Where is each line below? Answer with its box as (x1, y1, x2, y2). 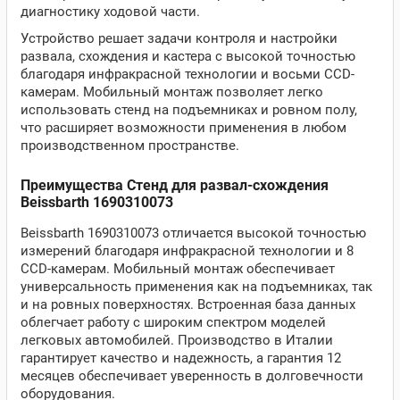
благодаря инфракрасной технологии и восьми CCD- (21, 66, 354, 82)
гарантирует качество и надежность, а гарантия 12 (21, 350, 341, 366)
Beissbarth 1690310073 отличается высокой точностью (21, 225, 366, 241)
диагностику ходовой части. (21, 4, 200, 20)
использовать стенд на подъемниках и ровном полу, (21, 102, 357, 118)
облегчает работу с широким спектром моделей (21, 314, 326, 330)
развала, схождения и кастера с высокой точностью (21, 48, 355, 64)
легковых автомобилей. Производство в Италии (21, 332, 333, 348)
